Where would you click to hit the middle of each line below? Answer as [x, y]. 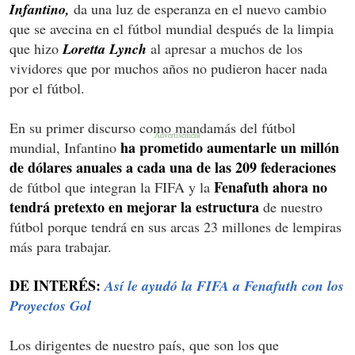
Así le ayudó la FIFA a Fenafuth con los [224, 285]
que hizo [36, 48]
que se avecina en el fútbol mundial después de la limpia [172, 28]
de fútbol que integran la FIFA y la [112, 187]
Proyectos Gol [50, 305]
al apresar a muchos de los [225, 48]
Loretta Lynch [105, 48]
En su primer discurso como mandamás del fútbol [153, 127]
